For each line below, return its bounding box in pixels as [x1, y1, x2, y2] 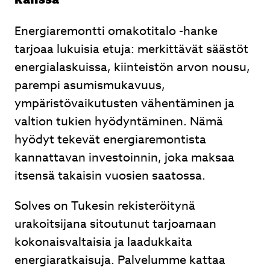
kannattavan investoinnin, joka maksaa [14, 149, 234, 166]
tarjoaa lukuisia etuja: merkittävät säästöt [14, 40, 248, 58]
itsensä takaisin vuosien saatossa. [14, 167, 206, 184]
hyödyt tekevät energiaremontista [14, 131, 206, 148]
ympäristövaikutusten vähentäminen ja [14, 95, 234, 112]
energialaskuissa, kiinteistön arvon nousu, [14, 58, 250, 76]
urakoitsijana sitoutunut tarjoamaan [14, 215, 216, 233]
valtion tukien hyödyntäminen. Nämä [14, 113, 223, 130]
